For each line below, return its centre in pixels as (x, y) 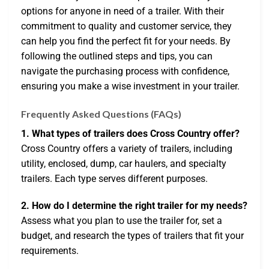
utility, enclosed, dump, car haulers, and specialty (124, 163)
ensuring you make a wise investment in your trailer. (130, 86)
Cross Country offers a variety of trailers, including (127, 148)
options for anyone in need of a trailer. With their (122, 11)
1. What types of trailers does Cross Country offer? (130, 133)
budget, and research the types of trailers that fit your (132, 236)
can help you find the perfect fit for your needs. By (126, 41)
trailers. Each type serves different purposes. (114, 178)
